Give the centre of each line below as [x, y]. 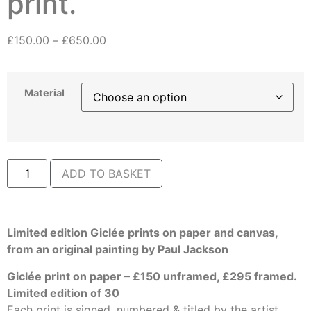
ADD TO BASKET [107, 174]
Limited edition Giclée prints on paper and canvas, [142, 233]
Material [44, 93]
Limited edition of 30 [63, 293]
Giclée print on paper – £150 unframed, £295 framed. [152, 276]
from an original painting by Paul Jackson [118, 250]
